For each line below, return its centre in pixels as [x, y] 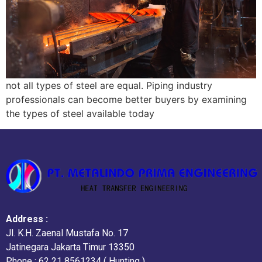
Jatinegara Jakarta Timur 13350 [70, 247]
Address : [27, 219]
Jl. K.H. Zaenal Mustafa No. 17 [67, 233]
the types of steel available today [80, 114]
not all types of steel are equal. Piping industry [109, 86]
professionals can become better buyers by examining [126, 100]
